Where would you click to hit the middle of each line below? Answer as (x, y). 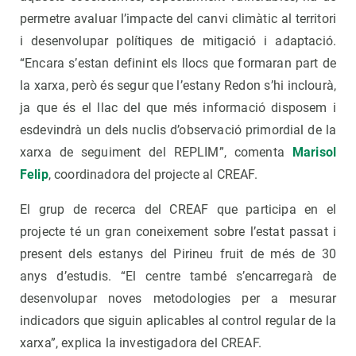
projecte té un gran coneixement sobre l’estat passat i (178, 232)
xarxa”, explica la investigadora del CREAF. (141, 343)
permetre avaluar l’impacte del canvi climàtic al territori (178, 19)
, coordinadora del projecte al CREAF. (153, 175)
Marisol (314, 153)
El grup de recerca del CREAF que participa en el (178, 210)
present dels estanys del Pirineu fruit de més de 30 (178, 254)
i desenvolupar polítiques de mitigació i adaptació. (178, 41)
